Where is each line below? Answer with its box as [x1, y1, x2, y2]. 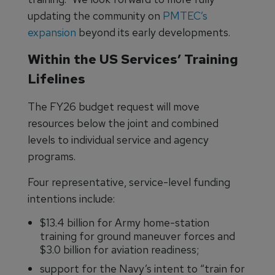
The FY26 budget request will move [28, 99, 199, 114]
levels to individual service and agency [28, 132, 209, 147]
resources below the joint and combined [28, 115, 219, 130]
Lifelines [28, 69, 85, 88]
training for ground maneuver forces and [40, 228, 235, 243]
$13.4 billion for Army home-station [40, 215, 209, 230]
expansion [28, 25, 79, 39]
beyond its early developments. [79, 25, 230, 39]
